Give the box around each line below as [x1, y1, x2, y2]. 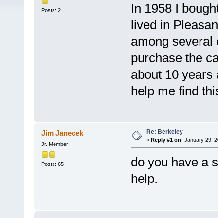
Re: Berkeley [146, 128, 183, 136]
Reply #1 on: [150, 137, 183, 143]
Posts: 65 [41, 161, 64, 167]
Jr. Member [41, 141, 68, 147]
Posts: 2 [41, 7, 61, 13]
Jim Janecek [41, 129, 84, 138]
